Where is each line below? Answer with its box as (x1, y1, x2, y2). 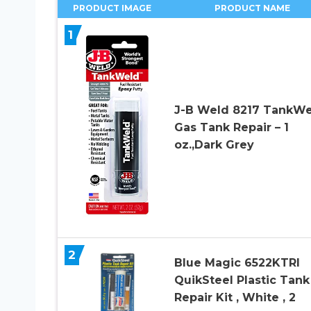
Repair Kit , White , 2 (174, 291, 296, 305)
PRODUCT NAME (215, 2, 291, 13)
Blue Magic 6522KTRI (174, 256, 300, 270)
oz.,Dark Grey (174, 138, 254, 152)
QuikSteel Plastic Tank (174, 274, 310, 287)
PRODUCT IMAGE (72, 2, 151, 13)
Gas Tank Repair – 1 (174, 121, 289, 135)
